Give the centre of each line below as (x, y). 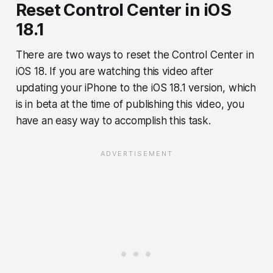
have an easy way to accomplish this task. (115, 121)
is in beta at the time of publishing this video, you (130, 105)
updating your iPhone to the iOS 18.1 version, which (136, 88)
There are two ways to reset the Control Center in (135, 55)
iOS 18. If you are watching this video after (115, 72)
